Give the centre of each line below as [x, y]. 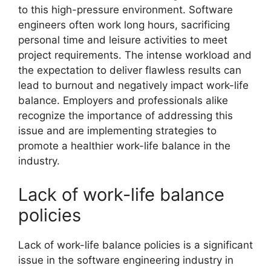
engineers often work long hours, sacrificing [124, 25]
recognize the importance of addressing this [126, 116]
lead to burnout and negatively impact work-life [133, 85]
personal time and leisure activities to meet [123, 40]
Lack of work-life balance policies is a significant [135, 245]
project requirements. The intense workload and [135, 55]
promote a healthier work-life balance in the [124, 146]
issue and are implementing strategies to [117, 131]
